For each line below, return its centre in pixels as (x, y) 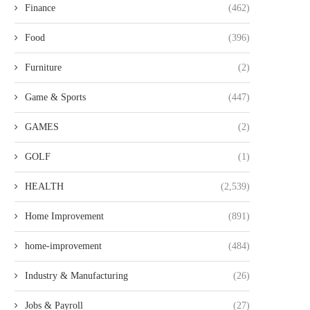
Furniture (43, 67)
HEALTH (44, 186)
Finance (40, 8)
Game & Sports (55, 97)
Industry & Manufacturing (76, 276)
